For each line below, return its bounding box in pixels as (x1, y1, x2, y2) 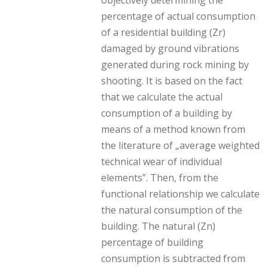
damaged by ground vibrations (101, 41, 239, 55)
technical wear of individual (101, 154, 222, 168)
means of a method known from (101, 122, 245, 136)
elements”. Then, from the (101, 170, 218, 184)
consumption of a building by (101, 106, 232, 120)
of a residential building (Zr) (101, 25, 226, 39)
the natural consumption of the (101, 203, 242, 217)
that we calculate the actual (101, 90, 223, 103)
